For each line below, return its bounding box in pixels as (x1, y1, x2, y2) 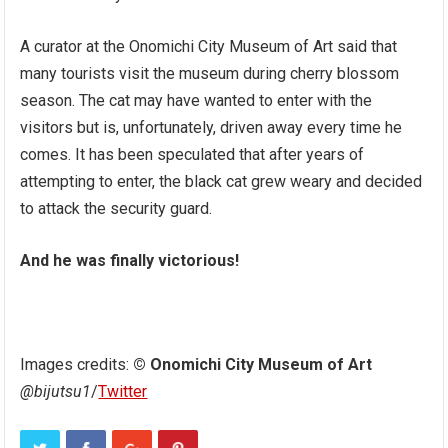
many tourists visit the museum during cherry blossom (20, 63, 400, 83)
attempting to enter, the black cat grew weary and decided (20, 171, 423, 191)
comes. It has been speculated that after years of (20, 144, 365, 164)
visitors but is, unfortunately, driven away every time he (20, 117, 403, 137)
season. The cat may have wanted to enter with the (20, 90, 373, 110)
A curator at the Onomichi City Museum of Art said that (20, 36, 398, 56)
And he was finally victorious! (20, 250, 244, 270)
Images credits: (20, 354, 134, 374)
